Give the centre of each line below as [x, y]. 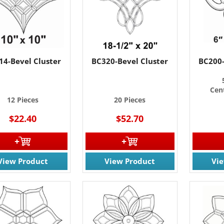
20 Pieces [130, 99]
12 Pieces [23, 99]
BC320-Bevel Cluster [130, 61]
